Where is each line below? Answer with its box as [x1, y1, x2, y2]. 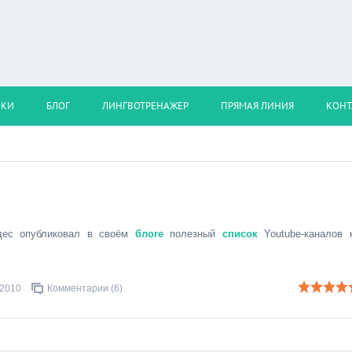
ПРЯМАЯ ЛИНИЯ [221, 99, 294, 112]
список [222, 228, 258, 240]
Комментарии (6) [47, 283, 123, 294]
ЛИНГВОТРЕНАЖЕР [102, 99, 189, 112]
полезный [163, 228, 222, 240]
